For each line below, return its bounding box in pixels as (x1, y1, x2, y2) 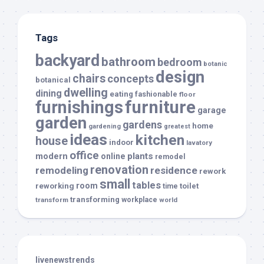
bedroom (157, 55, 202, 68)
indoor (109, 137, 134, 147)
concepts (107, 72, 154, 85)
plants (127, 150, 153, 161)
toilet (180, 181, 199, 190)
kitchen (136, 131, 184, 148)
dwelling (64, 85, 108, 100)
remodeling (35, 164, 88, 176)
